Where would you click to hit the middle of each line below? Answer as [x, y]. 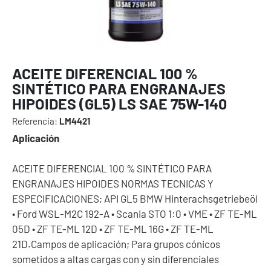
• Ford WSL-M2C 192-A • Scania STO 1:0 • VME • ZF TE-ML [135, 213]
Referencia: [35, 121]
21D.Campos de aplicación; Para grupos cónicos [116, 243]
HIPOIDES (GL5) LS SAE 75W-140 [119, 103]
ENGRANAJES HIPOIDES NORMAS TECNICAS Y [113, 183]
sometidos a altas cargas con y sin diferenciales [116, 259]
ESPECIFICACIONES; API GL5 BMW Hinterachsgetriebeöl [135, 198]
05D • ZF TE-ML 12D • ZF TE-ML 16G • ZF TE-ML [113, 228]
